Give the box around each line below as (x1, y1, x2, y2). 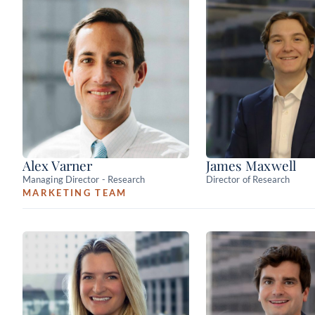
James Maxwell (205, 156, 296, 174)
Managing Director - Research (22, 174, 146, 185)
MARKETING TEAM (22, 187, 127, 198)
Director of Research (205, 174, 290, 185)
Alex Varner (22, 156, 92, 174)
